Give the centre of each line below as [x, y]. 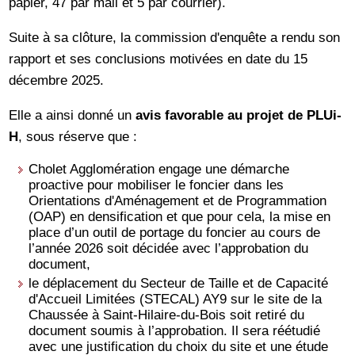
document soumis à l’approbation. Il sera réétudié [175, 330]
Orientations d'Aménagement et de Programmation [178, 201]
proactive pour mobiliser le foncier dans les [157, 185]
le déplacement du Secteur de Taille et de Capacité [179, 282]
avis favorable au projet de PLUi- [239, 115]
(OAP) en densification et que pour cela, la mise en [180, 217]
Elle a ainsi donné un [73, 115]
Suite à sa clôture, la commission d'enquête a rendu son [175, 38]
